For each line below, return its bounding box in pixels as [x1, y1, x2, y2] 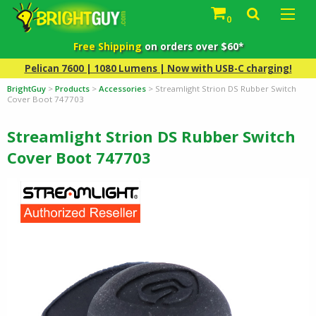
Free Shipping [73, 39, 142, 54]
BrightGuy [7, 83, 46, 94]
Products [55, 83, 90, 94]
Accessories [99, 83, 146, 94]
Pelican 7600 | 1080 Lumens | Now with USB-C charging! [24, 61, 292, 75]
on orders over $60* [141, 39, 243, 54]
